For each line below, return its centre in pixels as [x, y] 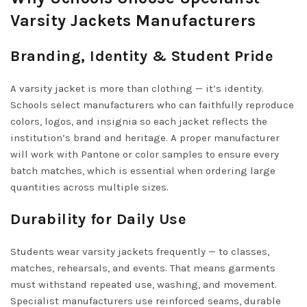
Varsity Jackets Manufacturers [133, 21]
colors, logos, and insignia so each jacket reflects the [139, 121]
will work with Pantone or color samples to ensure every [145, 154]
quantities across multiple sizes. [89, 187]
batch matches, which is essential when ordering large [143, 171]
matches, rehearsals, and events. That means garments [143, 268]
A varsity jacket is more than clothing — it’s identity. [137, 88]
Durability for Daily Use [98, 219]
